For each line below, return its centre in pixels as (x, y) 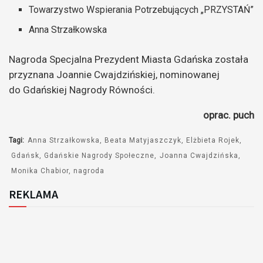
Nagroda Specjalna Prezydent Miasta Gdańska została (129, 59)
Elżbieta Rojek (213, 140)
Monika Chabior (40, 171)
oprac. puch (229, 115)
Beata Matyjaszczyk (143, 140)
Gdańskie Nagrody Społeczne (100, 155)
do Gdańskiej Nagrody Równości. (82, 90)
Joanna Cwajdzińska (199, 155)
